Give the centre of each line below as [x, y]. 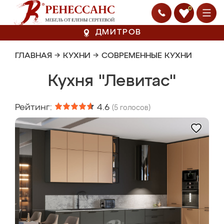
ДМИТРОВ [118, 32]
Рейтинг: [35, 107]
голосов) [134, 108]
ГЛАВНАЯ [33, 56]
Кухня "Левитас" [112, 81]
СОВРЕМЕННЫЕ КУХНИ [147, 56]
